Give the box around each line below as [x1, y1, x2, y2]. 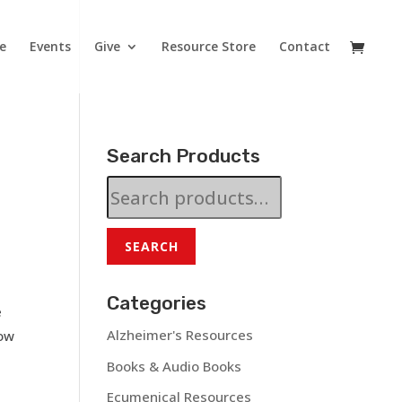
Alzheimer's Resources [107, 326, 254, 345]
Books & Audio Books [107, 356, 242, 375]
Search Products [107, 144, 261, 167]
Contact [279, 38, 330, 55]
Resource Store [162, 38, 256, 55]
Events [30, 38, 71, 55]
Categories [107, 292, 207, 315]
